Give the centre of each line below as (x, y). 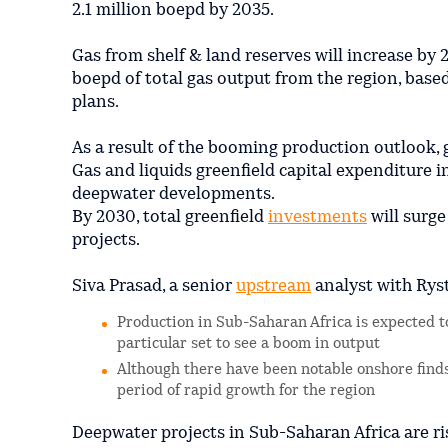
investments (317, 217)
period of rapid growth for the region (246, 391)
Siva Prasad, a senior (154, 286)
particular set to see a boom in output (248, 344)
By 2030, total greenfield (170, 217)
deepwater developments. (173, 194)
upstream (273, 286)
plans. (95, 102)
